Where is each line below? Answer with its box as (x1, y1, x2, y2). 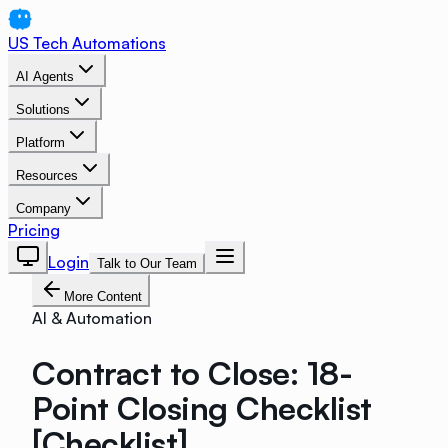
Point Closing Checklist (32, 387, 372, 428)
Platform (16, 135, 65, 150)
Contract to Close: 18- (32, 352, 353, 393)
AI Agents (16, 69, 74, 84)
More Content (64, 289, 142, 304)
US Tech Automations (8, 33, 166, 53)
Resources (16, 168, 78, 183)
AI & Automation (32, 308, 152, 328)
